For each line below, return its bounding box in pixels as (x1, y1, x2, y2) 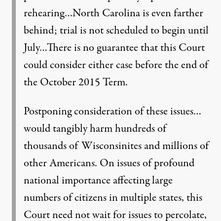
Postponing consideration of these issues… (24, 104, 201, 119)
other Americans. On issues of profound (24, 155, 194, 171)
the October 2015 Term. (24, 74, 128, 90)
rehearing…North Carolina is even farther (24, 5, 203, 21)
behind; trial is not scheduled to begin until (24, 23, 209, 38)
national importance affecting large (24, 173, 173, 188)
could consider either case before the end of (24, 57, 208, 73)
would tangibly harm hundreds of (24, 121, 166, 137)
